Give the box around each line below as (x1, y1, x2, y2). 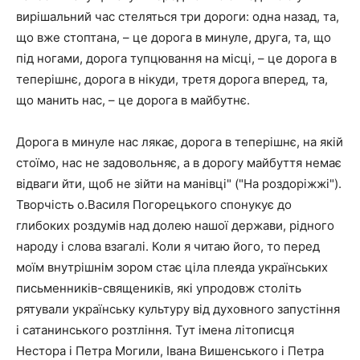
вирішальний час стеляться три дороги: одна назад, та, (16, 8, 339, 24)
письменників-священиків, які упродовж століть (16, 280, 301, 296)
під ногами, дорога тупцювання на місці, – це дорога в (16, 50, 337, 66)
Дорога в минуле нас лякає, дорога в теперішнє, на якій (16, 133, 343, 149)
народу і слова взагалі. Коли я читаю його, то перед (16, 238, 320, 254)
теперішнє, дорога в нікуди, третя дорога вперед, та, (16, 71, 328, 87)
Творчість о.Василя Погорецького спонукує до (16, 196, 292, 212)
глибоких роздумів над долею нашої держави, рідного (16, 217, 334, 233)
